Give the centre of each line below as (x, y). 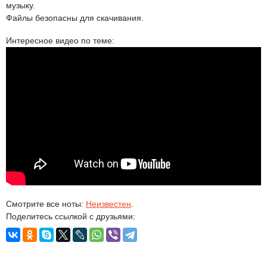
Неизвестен (108, 204)
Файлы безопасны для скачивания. (75, 18)
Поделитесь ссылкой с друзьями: (71, 216)
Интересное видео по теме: (60, 41)
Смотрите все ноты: (46, 204)
